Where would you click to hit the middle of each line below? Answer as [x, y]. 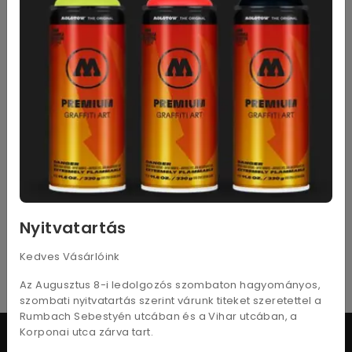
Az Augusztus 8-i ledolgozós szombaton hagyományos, [170, 285]
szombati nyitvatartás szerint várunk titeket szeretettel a [171, 301]
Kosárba [165, 240]
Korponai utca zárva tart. [86, 332]
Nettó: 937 [36, 203]
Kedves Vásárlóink [70, 257]
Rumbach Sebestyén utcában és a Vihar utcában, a [159, 317]
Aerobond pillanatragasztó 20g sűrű [161, 136]
